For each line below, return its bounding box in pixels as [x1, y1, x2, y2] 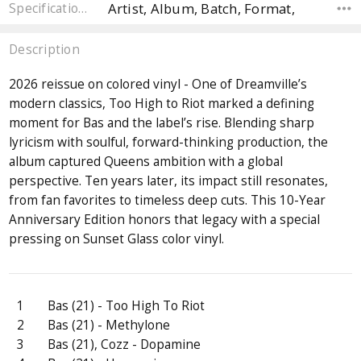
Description [9, 41, 80, 59]
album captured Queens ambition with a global [9, 153, 284, 171]
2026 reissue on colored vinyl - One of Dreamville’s [9, 76, 308, 93]
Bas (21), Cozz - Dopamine [48, 336, 201, 354]
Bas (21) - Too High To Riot [48, 297, 205, 315]
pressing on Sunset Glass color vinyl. [9, 230, 225, 248]
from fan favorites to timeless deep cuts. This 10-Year [9, 192, 326, 210]
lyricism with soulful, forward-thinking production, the [9, 134, 329, 151]
